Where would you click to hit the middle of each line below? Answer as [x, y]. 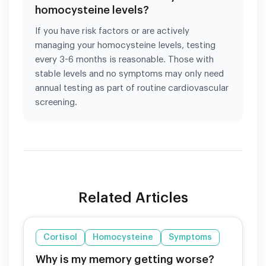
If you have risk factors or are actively [112, 31]
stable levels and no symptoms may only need [129, 74]
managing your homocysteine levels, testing [125, 45]
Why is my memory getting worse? [125, 259]
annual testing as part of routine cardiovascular [132, 88]
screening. [56, 102]
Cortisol [60, 237]
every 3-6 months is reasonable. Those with [124, 59]
